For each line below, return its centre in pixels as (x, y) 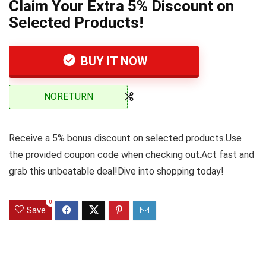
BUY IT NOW (113, 61)
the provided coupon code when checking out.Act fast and (132, 154)
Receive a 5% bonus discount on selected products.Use (125, 138)
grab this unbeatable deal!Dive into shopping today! (116, 171)
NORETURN (68, 97)
